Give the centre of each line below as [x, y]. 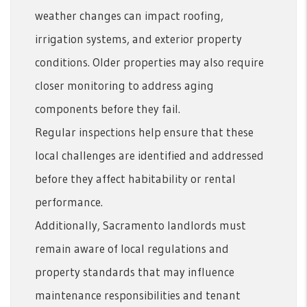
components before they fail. [108, 108]
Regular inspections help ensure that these [144, 132]
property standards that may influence [135, 271]
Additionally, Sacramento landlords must [140, 225]
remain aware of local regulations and [132, 248]
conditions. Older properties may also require [149, 62]
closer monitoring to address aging [124, 85]
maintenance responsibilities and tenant [138, 295]
